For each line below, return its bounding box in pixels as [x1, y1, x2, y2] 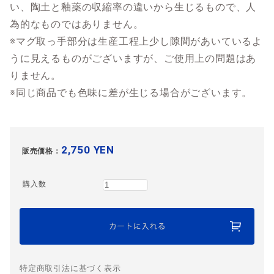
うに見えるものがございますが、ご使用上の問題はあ [10, 53, 257, 65]
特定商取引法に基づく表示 [20, 263, 121, 273]
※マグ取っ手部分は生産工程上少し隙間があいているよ [10, 35, 262, 48]
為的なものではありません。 [10, 18, 144, 31]
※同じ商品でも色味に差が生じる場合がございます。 [10, 87, 253, 99]
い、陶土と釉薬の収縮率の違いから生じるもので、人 [10, 1, 257, 13]
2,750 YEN [61, 144, 115, 157]
